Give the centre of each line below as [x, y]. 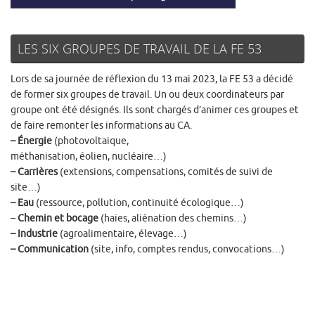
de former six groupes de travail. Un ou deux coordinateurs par [147, 95]
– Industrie [34, 234]
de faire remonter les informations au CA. [101, 126]
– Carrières [34, 172]
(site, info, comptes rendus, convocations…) [187, 250]
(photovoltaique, [90, 141]
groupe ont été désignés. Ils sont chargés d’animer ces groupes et [155, 110]
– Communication [50, 250]
